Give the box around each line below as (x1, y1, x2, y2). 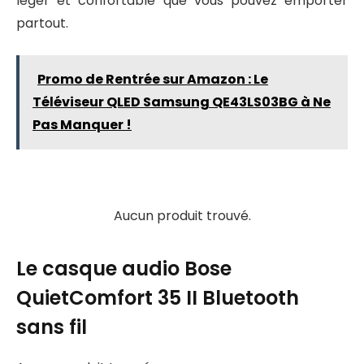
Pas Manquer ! (32, 115, 132, 134)
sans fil (16, 313, 87, 340)
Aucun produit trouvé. (113, 206, 251, 226)
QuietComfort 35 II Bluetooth (16, 284, 299, 311)
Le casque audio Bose (16, 254, 232, 282)
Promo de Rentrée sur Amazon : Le (37, 69, 268, 89)
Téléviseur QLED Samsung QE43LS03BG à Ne (32, 92, 331, 111)
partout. (16, 13, 68, 32)
